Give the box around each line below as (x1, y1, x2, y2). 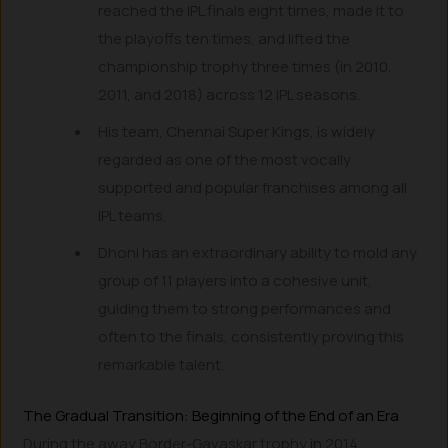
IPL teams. (98, 205, 167, 227)
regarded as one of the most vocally (98, 149, 352, 171)
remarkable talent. (98, 354, 225, 376)
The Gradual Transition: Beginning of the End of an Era (23, 404, 400, 426)
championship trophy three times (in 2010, (98, 56, 393, 78)
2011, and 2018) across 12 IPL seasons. (98, 84, 361, 106)
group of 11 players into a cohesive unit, (98, 270, 373, 292)
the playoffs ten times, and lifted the (98, 28, 351, 50)
